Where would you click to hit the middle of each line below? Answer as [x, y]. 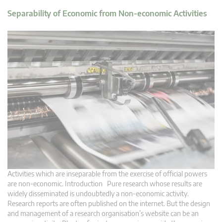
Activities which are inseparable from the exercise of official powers [107, 173]
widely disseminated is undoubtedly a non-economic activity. [98, 193]
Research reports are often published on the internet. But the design [109, 203]
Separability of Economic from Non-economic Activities [107, 13]
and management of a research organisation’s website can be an [103, 213]
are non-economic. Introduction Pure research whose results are [105, 183]
